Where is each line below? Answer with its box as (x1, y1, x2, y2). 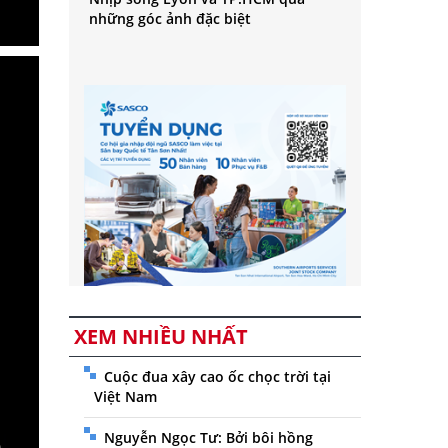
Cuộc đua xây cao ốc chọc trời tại (103, 367, 331, 387)
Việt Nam (93, 387, 157, 407)
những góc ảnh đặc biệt (88, 9, 251, 29)
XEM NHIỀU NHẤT (73, 323, 248, 351)
